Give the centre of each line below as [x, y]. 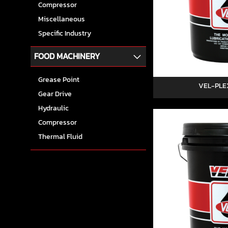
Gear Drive [55, 94]
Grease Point [59, 80]
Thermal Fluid [60, 137]
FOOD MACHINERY [67, 56]
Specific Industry [65, 34]
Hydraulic [53, 108]
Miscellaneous [62, 19]
